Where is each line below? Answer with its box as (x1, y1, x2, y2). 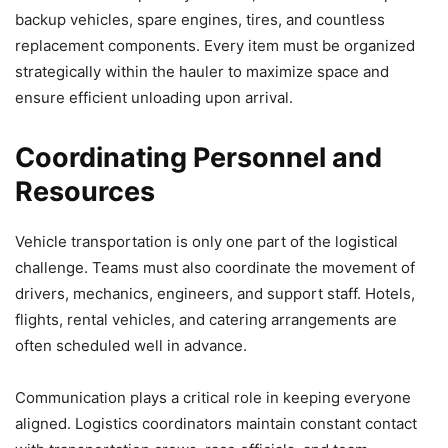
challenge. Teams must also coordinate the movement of (15, 257, 415, 277)
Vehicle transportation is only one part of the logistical (15, 231, 398, 251)
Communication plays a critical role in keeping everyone (15, 387, 411, 407)
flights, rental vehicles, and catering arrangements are (15, 309, 397, 329)
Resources (15, 174, 155, 208)
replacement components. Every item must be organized (15, 35, 415, 55)
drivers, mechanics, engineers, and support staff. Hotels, (15, 283, 415, 303)
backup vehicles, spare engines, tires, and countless (15, 9, 385, 29)
